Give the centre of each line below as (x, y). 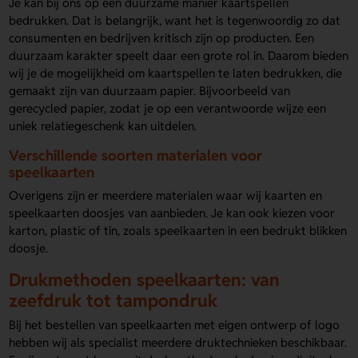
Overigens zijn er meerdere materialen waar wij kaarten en (166, 195)
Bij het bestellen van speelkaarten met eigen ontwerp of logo (175, 325)
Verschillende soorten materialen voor (136, 156)
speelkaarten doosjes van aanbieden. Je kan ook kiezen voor (172, 213)
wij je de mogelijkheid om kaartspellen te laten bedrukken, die (176, 74)
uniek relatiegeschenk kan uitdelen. (103, 126)
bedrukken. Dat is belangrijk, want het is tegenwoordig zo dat (175, 21)
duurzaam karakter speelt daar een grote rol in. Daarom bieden (179, 56)
